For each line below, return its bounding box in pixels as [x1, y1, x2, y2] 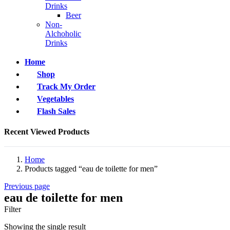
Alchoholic [45, 29, 81, 38]
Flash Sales [37, 106, 75, 116]
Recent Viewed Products [4, 127, 89, 136]
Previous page [4, 181, 50, 190]
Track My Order [37, 82, 95, 91]
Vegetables [37, 94, 74, 103]
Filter [4, 204, 21, 214]
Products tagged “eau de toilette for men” [25, 164, 158, 173]
